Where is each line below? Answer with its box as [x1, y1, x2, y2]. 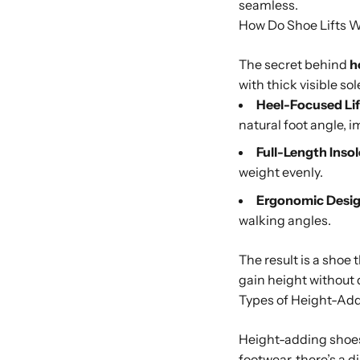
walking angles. [239, 212, 331, 229]
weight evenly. [239, 164, 323, 181]
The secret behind [239, 55, 350, 72]
